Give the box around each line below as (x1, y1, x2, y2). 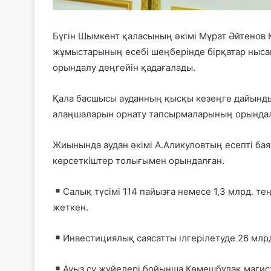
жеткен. (53, 201, 88, 213)
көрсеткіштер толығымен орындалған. (53, 154, 224, 166)
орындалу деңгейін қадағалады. (53, 61, 195, 73)
